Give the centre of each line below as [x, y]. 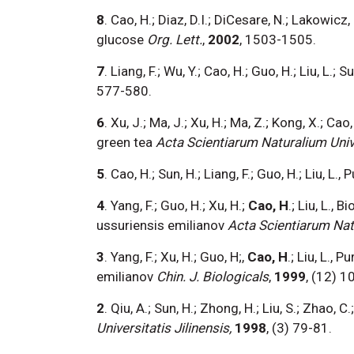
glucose [120, 39]
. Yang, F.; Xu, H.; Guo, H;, [174, 256]
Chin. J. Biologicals [213, 276]
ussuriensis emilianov [160, 225]
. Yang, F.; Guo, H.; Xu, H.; [175, 205]
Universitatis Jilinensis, [164, 328]
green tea [124, 142]
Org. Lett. [175, 39]
